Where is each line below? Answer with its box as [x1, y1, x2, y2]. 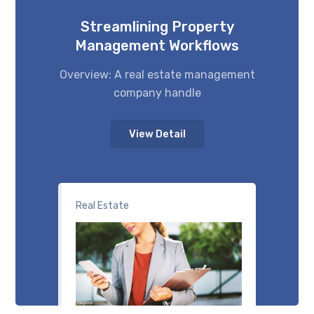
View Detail [128, 128, 186, 140]
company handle [113, 86, 201, 100]
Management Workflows [75, 36, 239, 54]
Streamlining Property [80, 18, 234, 35]
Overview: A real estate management [59, 67, 255, 81]
